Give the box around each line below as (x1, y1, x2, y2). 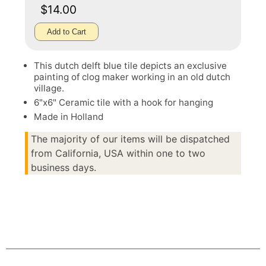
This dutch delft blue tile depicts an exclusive (34, 60, 227, 72)
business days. (31, 161, 96, 174)
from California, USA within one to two (31, 147, 205, 160)
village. (34, 83, 64, 94)
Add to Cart (47, 27, 86, 37)
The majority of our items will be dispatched (31, 133, 230, 145)
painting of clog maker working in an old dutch (34, 71, 230, 83)
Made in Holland (34, 111, 103, 123)
